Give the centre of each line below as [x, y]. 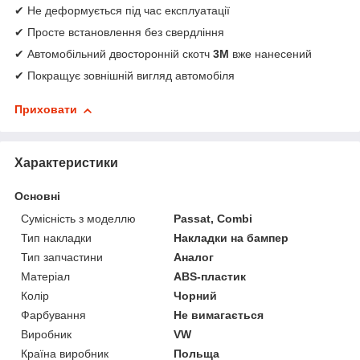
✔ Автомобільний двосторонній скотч [114, 54]
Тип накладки [56, 237]
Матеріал [45, 276]
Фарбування [53, 315]
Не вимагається [219, 315]
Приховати [46, 110]
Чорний [196, 295]
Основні [37, 196]
